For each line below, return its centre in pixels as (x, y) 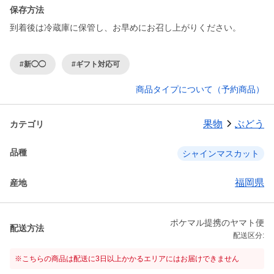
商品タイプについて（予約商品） (200, 90)
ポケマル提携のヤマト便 (217, 223)
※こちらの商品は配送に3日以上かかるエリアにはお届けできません (127, 259)
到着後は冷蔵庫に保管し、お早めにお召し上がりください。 (125, 28)
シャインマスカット (221, 154)
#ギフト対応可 (96, 64)
